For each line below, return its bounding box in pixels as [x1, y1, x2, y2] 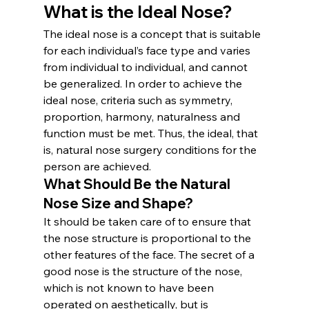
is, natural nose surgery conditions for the [43, 142, 259, 157]
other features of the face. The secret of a [43, 247, 257, 261]
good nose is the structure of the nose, [43, 263, 245, 278]
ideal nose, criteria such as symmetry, [43, 92, 235, 107]
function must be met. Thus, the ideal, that [43, 126, 261, 140]
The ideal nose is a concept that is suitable [43, 26, 263, 41]
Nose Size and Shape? [43, 194, 193, 212]
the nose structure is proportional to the [43, 230, 254, 245]
